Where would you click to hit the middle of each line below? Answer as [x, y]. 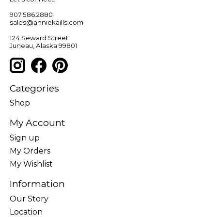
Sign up [25, 138]
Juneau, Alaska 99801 [44, 46]
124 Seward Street [39, 38]
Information [37, 184]
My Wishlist [31, 164]
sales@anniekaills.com [46, 23]
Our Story [29, 199]
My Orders [30, 151]
